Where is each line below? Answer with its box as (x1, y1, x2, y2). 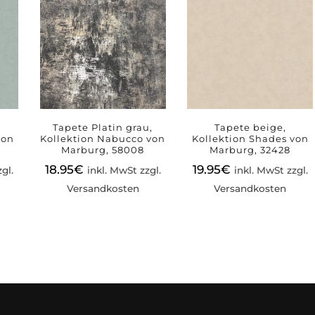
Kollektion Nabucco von (40, 132, 166, 144)
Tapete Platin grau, (53, 121, 153, 133)
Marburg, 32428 (210, 143, 291, 155)
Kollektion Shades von (191, 132, 309, 144)
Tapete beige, (214, 121, 286, 133)
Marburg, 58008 (61, 143, 145, 155)
